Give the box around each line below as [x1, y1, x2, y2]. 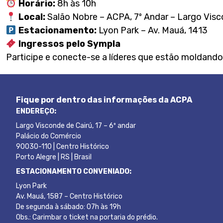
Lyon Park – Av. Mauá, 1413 [96, 25, 208, 36]
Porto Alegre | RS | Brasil [16, 153, 92, 161]
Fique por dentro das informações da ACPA [16, 95, 192, 105]
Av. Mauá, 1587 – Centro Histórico [16, 192, 122, 201]
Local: [18, 11, 45, 22]
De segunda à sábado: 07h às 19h [16, 203, 121, 211]
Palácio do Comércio [16, 132, 81, 140]
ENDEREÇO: [16, 107, 56, 115]
